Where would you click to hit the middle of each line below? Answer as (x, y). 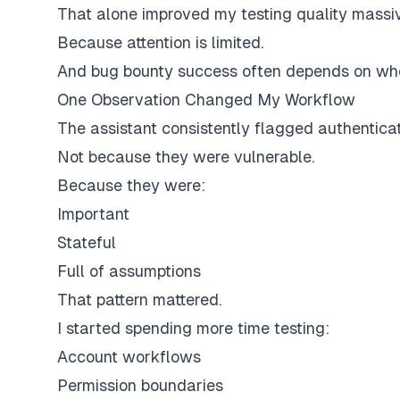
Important (93, 214)
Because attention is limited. (160, 42)
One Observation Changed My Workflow (206, 100)
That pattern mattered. (139, 300)
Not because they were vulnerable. (186, 157)
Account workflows (129, 357)
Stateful (87, 242)
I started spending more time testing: (193, 328)
